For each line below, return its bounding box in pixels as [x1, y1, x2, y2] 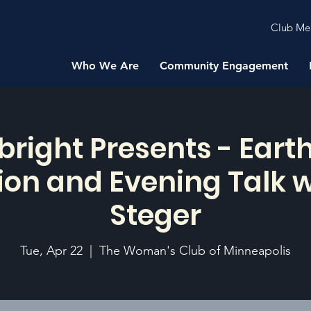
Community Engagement [160, 59, 289, 72]
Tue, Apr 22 [20, 243, 83, 258]
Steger [110, 196, 201, 235]
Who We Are [72, 59, 140, 72]
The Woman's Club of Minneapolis [99, 243, 291, 258]
